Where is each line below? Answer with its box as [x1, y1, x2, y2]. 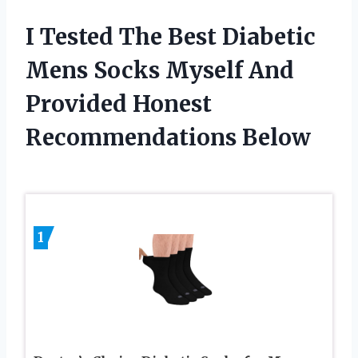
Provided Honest [26, 89, 212, 118]
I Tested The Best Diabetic [26, 22, 316, 51]
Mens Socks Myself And [26, 55, 294, 85]
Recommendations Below [26, 122, 311, 152]
